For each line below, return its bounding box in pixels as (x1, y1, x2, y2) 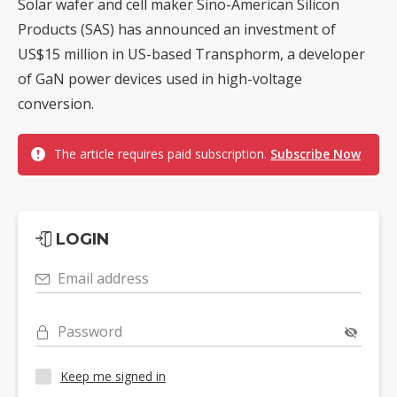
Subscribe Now (270, 144, 361, 162)
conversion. (18, 93, 94, 113)
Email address (58, 268, 149, 288)
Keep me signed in (60, 368, 166, 385)
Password (58, 321, 122, 341)
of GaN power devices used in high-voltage (18, 68, 302, 89)
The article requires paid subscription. (54, 144, 270, 162)
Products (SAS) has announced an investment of (18, 19, 336, 39)
